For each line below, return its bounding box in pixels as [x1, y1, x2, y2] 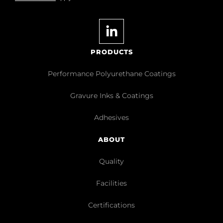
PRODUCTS [90, 48, 133, 56]
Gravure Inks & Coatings [70, 91, 153, 100]
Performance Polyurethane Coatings [47, 69, 176, 78]
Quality [99, 157, 124, 166]
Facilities [96, 179, 127, 188]
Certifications [88, 201, 135, 210]
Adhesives [94, 113, 129, 122]
